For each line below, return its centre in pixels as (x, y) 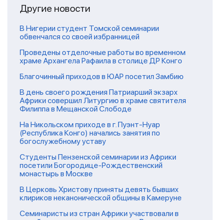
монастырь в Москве (56, 174)
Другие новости (55, 9)
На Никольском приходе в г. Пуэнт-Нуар (90, 125)
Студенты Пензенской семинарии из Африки (98, 157)
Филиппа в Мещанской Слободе (76, 109)
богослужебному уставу (63, 141)
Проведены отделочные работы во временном (103, 53)
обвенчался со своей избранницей (80, 37)
